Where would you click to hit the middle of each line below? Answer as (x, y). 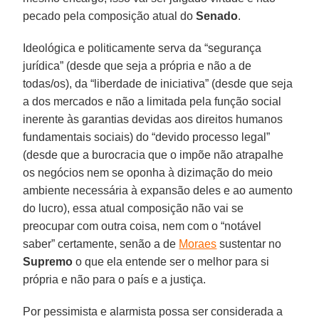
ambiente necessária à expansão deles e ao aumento (158, 190)
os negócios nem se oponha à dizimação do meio (148, 172)
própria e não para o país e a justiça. (115, 279)
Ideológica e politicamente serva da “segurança (142, 48)
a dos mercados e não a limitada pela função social (152, 101)
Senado (217, 16)
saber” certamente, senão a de (101, 244)
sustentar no (249, 244)
